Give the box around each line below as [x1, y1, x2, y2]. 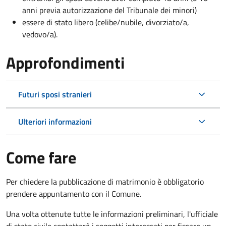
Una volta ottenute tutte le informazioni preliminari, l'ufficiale [6, 207, 218, 220]
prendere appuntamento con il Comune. [6, 187, 141, 200]
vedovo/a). [22, 28, 58, 40]
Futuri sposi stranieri [18, 88, 92, 100]
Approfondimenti [6, 50, 125, 75]
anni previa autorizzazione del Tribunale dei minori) [22, 4, 197, 16]
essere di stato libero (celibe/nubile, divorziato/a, [22, 16, 189, 28]
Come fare [6, 145, 76, 169]
